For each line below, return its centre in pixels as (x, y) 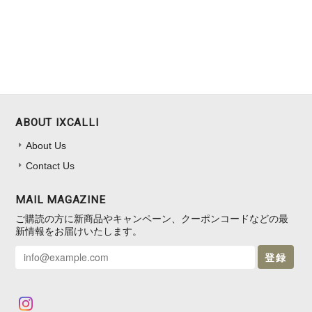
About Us (46, 145)
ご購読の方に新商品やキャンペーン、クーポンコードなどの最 (152, 218)
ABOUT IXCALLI (57, 122)
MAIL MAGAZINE (61, 200)
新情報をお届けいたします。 (79, 231)
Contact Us (50, 165)
